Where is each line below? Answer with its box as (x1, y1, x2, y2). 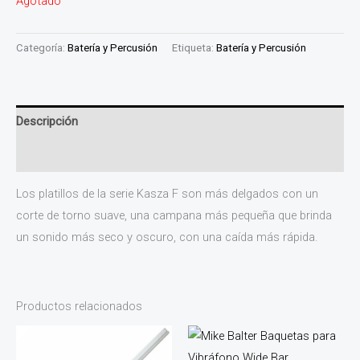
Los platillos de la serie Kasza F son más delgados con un (16, 186, 318, 202)
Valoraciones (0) (16, 147, 103, 162)
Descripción (16, 113, 78, 129)
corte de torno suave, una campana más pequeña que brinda (16, 208, 332, 223)
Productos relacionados (16, 298, 142, 313)
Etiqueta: (172, 42, 216, 55)
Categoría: (16, 42, 67, 55)
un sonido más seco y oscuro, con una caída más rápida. (16, 230, 317, 245)
